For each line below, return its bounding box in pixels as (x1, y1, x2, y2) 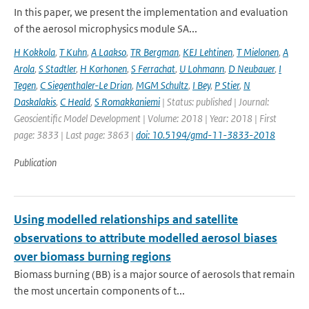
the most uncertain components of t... (14, 284, 185, 297)
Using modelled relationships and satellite (14, 212, 238, 227)
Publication (14, 156, 57, 169)
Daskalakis (14, 95, 56, 108)
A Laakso (91, 46, 126, 59)
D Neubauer (228, 62, 275, 75)
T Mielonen (237, 46, 279, 59)
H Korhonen (80, 62, 127, 75)
